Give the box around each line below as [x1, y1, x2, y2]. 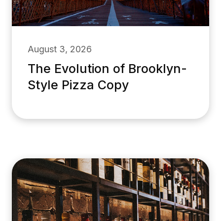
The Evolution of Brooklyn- [28, 61, 187, 76]
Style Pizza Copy [28, 77, 129, 92]
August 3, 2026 [28, 43, 92, 54]
